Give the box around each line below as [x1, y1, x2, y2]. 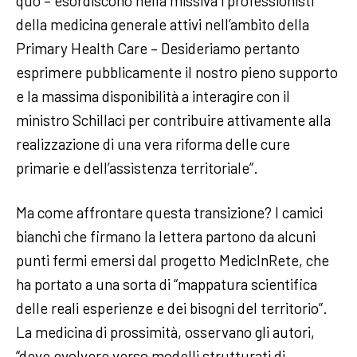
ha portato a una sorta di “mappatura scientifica [16, 275, 317, 293]
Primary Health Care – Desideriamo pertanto [16, 39, 300, 57]
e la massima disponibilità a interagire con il [16, 87, 290, 105]
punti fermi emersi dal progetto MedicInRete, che [16, 251, 329, 269]
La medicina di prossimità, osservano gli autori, [16, 323, 315, 341]
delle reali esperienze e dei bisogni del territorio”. [16, 299, 328, 317]
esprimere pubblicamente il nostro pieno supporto [16, 63, 338, 81]
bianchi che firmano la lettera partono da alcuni [16, 227, 316, 245]
